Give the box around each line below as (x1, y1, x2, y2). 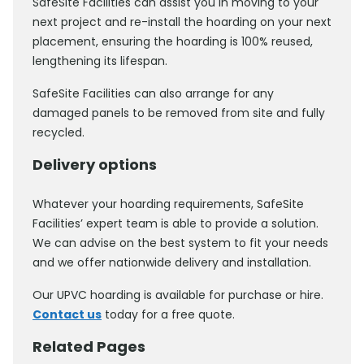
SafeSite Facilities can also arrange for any (32, 85, 274, 102)
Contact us (32, 306, 102, 323)
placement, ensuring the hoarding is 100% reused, (32, 33, 313, 50)
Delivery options (32, 154, 157, 175)
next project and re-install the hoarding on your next (32, 14, 331, 31)
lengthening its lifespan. (32, 53, 167, 70)
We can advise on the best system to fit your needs (32, 235, 328, 252)
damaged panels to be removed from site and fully (32, 105, 325, 122)
